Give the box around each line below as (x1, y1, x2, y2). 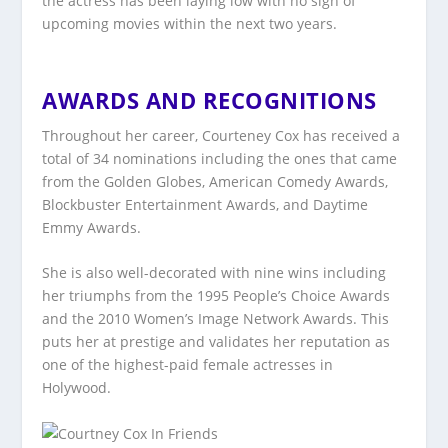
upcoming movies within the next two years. (42, 14, 338, 34)
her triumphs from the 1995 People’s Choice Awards (42, 286, 391, 306)
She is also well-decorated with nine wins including (42, 263, 387, 283)
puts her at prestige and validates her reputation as (42, 332, 391, 352)
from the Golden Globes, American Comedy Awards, (42, 171, 389, 191)
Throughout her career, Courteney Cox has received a (42, 125, 401, 145)
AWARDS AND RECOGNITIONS (42, 84, 377, 115)
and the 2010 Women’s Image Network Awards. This (42, 309, 390, 329)
